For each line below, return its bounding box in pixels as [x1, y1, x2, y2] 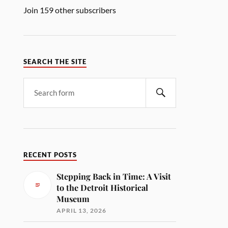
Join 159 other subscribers [23, 5, 117, 15]
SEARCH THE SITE [23, 58, 87, 66]
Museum [56, 193, 90, 204]
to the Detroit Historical [56, 182, 149, 193]
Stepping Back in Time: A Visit [56, 170, 172, 182]
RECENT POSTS [23, 151, 77, 159]
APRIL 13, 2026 [56, 206, 107, 214]
